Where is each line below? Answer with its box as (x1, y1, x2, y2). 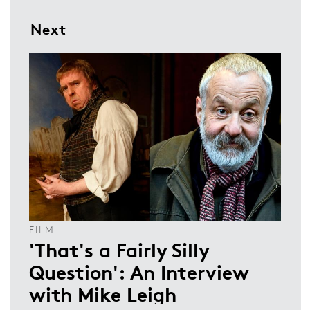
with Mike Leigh (29, 280, 176, 308)
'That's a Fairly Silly (29, 235, 209, 264)
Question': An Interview (29, 257, 248, 286)
